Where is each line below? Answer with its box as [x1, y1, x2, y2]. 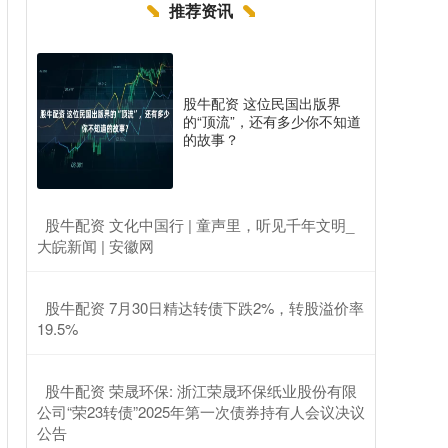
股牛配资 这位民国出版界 [183, 93, 341, 113]
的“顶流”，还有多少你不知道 [183, 111, 361, 131]
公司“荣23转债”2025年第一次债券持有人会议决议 [37, 401, 365, 422]
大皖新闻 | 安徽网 [37, 235, 154, 256]
